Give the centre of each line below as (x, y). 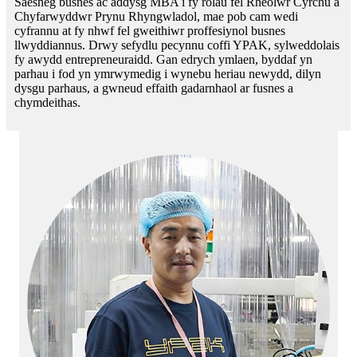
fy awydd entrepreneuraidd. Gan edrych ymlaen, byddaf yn (163, 59)
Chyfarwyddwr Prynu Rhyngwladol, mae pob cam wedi (156, 16)
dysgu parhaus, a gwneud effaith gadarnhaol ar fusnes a (154, 88)
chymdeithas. (47, 102)
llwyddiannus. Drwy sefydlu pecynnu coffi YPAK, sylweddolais (177, 45)
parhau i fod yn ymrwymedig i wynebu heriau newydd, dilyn (168, 73)
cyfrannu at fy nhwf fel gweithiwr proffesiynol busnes (150, 30)
